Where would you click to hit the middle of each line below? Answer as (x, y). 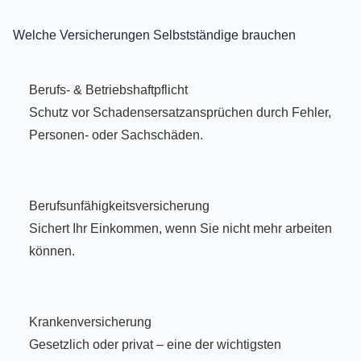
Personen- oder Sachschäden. (116, 135)
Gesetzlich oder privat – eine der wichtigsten (155, 344)
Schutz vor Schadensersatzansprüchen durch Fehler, (180, 112)
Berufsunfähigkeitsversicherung (119, 206)
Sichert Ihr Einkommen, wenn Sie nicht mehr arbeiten (180, 228)
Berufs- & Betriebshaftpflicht (108, 90)
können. (52, 251)
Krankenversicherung (90, 322)
